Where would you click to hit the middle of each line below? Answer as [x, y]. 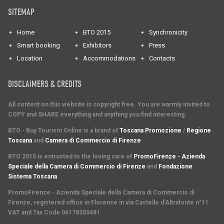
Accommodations [109, 58]
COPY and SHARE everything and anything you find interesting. [97, 114]
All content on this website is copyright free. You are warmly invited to [109, 104]
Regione [199, 130]
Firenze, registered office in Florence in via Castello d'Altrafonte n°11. [109, 202]
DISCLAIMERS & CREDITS [45, 84]
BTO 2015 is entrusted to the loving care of [71, 156]
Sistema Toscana [32, 176]
